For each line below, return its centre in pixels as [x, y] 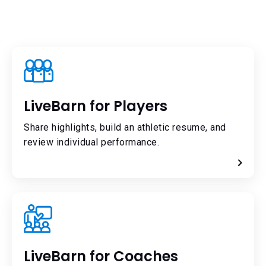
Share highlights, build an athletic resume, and [125, 128]
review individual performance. [91, 142]
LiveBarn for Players [96, 106]
